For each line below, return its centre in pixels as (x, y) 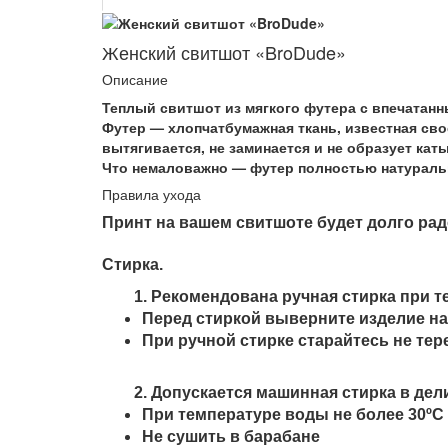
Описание (135, 79)
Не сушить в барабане (231, 437)
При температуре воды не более (275, 415)
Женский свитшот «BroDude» (224, 52)
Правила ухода (151, 194)
